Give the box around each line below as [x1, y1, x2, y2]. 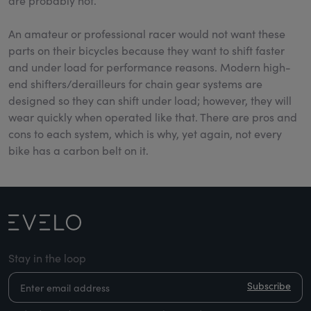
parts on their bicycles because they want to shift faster [8, 42, 285, 58]
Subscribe [247, 279, 291, 293]
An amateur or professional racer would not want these [8, 26, 285, 41]
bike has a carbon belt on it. [8, 142, 149, 158]
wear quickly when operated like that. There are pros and [8, 109, 297, 124]
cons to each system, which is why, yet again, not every [8, 126, 282, 141]
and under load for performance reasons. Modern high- [8, 59, 291, 74]
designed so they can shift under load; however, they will [8, 92, 292, 108]
